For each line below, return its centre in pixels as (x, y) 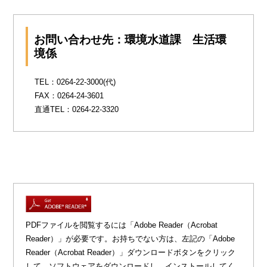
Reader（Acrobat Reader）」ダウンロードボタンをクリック (131, 252)
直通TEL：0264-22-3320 (77, 109)
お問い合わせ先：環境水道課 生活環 (131, 40)
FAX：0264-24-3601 (69, 96)
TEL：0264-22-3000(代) (75, 82)
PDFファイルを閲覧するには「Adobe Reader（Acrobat (122, 225)
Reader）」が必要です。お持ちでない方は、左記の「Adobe (131, 238)
